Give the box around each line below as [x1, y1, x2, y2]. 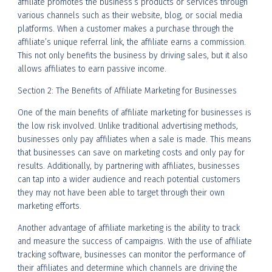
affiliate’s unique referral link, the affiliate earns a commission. [18, 36, 246, 47]
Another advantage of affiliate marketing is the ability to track [18, 222, 240, 233]
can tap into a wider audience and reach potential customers [18, 174, 240, 185]
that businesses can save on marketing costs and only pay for [18, 147, 245, 158]
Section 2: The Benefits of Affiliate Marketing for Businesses [18, 85, 237, 96]
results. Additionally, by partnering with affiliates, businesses [18, 160, 240, 171]
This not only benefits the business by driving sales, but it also [18, 50, 248, 61]
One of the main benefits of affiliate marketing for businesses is [18, 107, 251, 118]
